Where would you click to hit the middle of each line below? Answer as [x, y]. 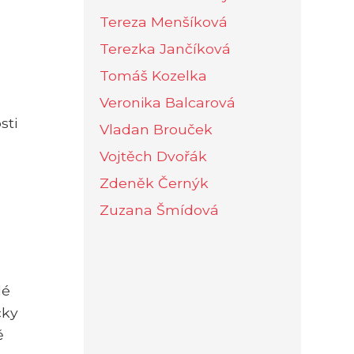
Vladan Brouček [156, 129]
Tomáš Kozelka [153, 75]
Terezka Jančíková [165, 48]
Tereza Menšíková [164, 21]
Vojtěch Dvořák [153, 156]
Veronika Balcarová [168, 102]
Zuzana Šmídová [159, 209]
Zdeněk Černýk [154, 183]
